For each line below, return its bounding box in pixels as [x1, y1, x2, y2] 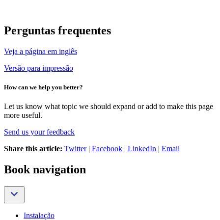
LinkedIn [128, 144, 156, 153]
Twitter [64, 144, 86, 153]
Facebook [92, 144, 122, 153]
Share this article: [4, 144, 62, 153]
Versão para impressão [4, 63, 73, 72]
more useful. [4, 110, 42, 119]
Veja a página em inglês [4, 47, 77, 55]
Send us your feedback [4, 127, 75, 136]
